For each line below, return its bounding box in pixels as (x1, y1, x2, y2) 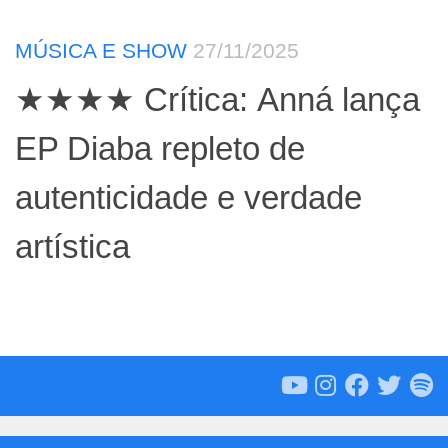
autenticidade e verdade (15, 179, 362, 216)
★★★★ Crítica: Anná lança (15, 81, 420, 118)
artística (15, 228, 130, 265)
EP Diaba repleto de (15, 130, 305, 167)
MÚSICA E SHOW (15, 38, 187, 62)
